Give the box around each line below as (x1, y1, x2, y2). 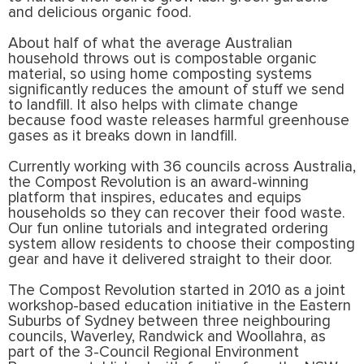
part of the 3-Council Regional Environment (8, 344, 299, 360)
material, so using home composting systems (8, 66, 312, 82)
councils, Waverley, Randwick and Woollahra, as (8, 328, 326, 344)
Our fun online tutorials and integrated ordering (8, 220, 328, 236)
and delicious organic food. (8, 4, 192, 20)
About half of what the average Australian (8, 35, 292, 51)
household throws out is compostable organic (8, 50, 317, 67)
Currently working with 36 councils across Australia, (8, 158, 356, 175)
